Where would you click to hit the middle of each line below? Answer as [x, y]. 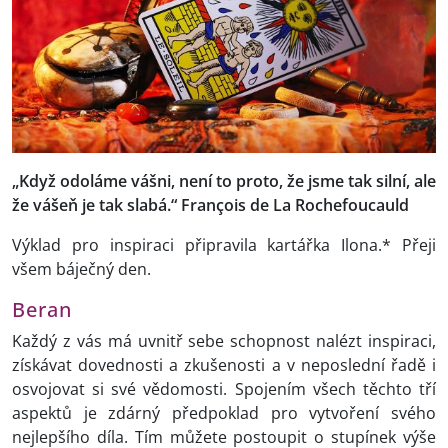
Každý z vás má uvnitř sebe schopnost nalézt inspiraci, [224, 341]
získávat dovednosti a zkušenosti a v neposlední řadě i [224, 365]
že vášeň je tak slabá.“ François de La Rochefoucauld [210, 205]
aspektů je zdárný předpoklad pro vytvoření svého [224, 413]
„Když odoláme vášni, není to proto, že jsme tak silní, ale [224, 181]
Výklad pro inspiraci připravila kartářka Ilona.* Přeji [224, 245]
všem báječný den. [81, 269]
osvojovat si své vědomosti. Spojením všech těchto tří [224, 389]
